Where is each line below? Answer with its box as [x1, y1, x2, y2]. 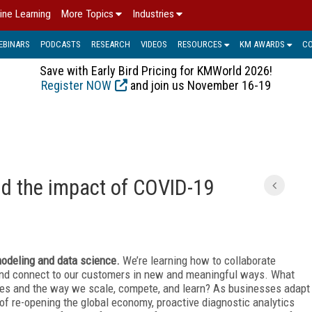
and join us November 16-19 [127, 77, 271, 93]
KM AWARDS [240, 38, 285, 49]
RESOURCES [178, 38, 222, 49]
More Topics [61, 8, 114, 20]
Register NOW [41, 77, 111, 93]
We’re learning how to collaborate [123, 253, 276, 267]
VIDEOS [141, 38, 167, 49]
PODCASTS [40, 38, 81, 49]
